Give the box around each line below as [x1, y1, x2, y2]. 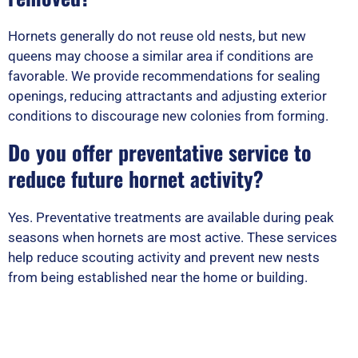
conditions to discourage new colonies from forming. [8, 107, 328, 124]
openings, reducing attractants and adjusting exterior [8, 87, 327, 104]
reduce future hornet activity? [8, 162, 264, 194]
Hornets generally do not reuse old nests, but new [8, 27, 306, 44]
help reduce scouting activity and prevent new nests [8, 249, 320, 265]
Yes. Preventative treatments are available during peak [8, 209, 334, 225]
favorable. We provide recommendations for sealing [8, 67, 320, 84]
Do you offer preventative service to [8, 136, 312, 168]
